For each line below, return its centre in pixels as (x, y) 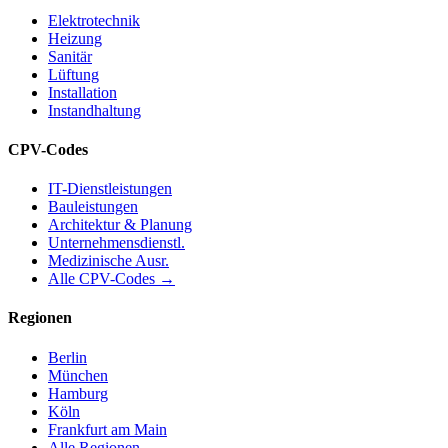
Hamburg (78, 393)
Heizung (75, 38)
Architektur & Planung (120, 225)
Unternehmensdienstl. (116, 243)
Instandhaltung (94, 110)
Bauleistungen (93, 207)
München (78, 375)
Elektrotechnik (94, 20)
